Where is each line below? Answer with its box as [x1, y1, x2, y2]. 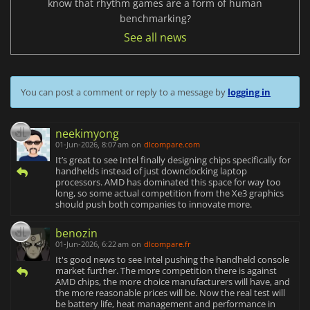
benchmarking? [119, 11, 191, 25]
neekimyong [55, 125, 119, 141]
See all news [123, 29, 187, 45]
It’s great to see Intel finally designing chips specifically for [55, 153, 291, 166]
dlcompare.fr [144, 238, 191, 249]
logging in [228, 85, 271, 98]
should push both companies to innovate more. [55, 197, 252, 210]
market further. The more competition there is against [55, 264, 277, 277]
